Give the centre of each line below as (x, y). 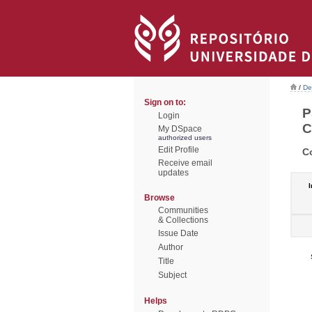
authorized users (185, 138)
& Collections (183, 220)
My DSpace (180, 129)
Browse (159, 198)
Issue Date (178, 233)
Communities (183, 210)
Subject (172, 275)
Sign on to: (165, 102)
